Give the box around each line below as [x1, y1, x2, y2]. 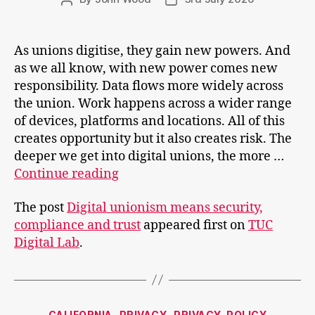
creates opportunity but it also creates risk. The [14, 131, 292, 147]
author [65, 8, 99, 22]
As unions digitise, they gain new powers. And [14, 43, 290, 59]
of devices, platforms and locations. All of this [14, 113, 285, 129]
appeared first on [141, 217, 248, 233]
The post [14, 199, 67, 216]
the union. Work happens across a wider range [14, 96, 292, 112]
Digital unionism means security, [67, 199, 263, 216]
